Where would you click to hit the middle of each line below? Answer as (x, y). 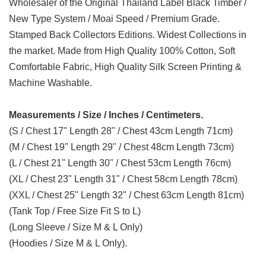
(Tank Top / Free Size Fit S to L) (75, 211)
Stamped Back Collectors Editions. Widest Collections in (128, 34)
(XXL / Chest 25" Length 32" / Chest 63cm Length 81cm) (126, 195)
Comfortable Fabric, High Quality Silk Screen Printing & (125, 66)
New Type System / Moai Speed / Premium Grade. (114, 18)
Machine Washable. (50, 83)
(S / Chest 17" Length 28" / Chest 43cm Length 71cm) (121, 131)
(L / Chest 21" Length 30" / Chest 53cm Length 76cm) (120, 163)
